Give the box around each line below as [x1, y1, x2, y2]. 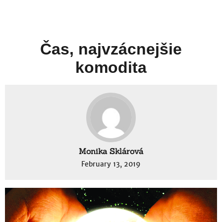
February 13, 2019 [81, 160, 141, 169]
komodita [75, 58, 147, 77]
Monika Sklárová [79, 146, 143, 157]
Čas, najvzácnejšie [40, 40, 182, 58]
